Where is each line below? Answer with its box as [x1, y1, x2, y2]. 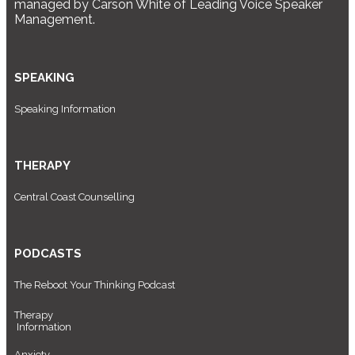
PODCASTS [14, 246, 82, 261]
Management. [14, 11, 95, 27]
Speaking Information [14, 102, 116, 115]
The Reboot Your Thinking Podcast [14, 278, 175, 291]
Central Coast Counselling [14, 190, 135, 203]
